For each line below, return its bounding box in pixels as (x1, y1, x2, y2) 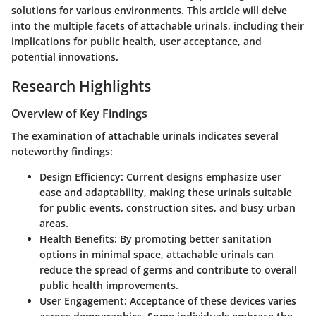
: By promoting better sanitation (114, 232, 272, 246)
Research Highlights (11, 75, 151, 96)
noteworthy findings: (11, 145, 113, 159)
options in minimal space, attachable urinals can (39, 248, 274, 262)
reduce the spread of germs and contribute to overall (39, 263, 297, 277)
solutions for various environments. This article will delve (11, 3, 287, 17)
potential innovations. (11, 49, 119, 63)
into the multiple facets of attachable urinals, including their (11, 18, 304, 32)
